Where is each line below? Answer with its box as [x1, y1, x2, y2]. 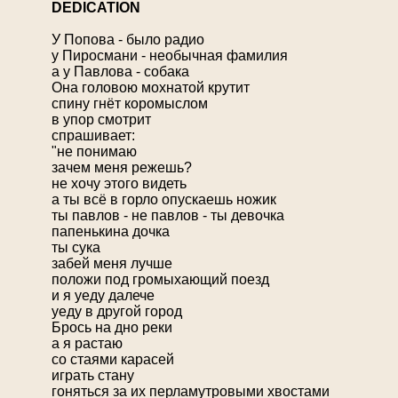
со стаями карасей [52, 352, 174, 368]
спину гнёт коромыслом [52, 96, 208, 112]
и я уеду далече [52, 288, 155, 304]
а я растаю [52, 336, 123, 352]
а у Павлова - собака [52, 64, 189, 80]
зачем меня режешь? [52, 160, 192, 176]
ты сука [52, 240, 100, 256]
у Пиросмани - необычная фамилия [52, 48, 288, 64]
